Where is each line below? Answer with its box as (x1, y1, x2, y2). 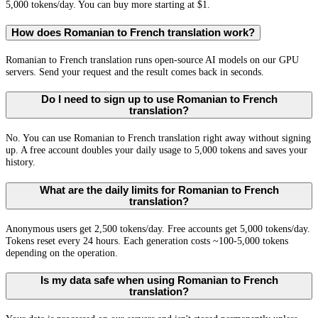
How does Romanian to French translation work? (11, 26, 255, 38)
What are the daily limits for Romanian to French (39, 184, 279, 196)
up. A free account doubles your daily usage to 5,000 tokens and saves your (6, 144, 307, 156)
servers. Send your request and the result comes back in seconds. (6, 65, 264, 77)
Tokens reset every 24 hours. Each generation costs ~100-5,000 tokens (6, 234, 288, 246)
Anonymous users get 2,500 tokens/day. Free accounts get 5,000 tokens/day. (6, 222, 310, 234)
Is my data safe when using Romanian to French (40, 275, 278, 287)
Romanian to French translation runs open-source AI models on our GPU (6, 53, 299, 65)
